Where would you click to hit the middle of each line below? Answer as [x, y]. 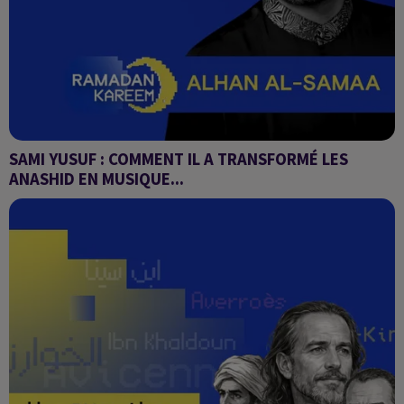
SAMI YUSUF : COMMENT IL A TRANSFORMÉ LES [179, 159]
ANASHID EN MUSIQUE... [96, 179]
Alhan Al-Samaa [58, 200]
